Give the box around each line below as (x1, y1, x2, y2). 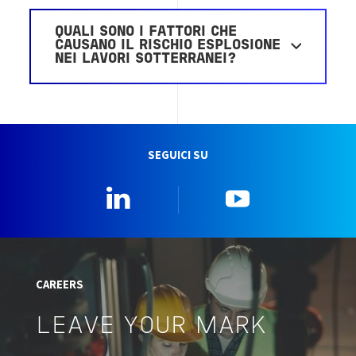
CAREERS (35, 277, 83, 292)
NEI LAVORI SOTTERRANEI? (55, 52, 237, 66)
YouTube (261, 184, 311, 203)
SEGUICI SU (148, 147, 208, 162)
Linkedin (142, 184, 192, 203)
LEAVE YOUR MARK (35, 315, 266, 338)
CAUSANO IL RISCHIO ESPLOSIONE (55, 39, 281, 52)
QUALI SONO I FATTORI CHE (55, 25, 238, 39)
